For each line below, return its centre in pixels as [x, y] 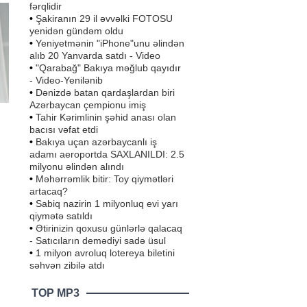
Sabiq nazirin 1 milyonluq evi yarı [107, 203]
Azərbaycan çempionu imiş [88, 105]
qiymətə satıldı [61, 216]
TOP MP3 [56, 293]
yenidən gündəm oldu [76, 30]
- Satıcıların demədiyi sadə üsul [98, 240]
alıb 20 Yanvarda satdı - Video [95, 55]
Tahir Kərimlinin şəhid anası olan [106, 117]
